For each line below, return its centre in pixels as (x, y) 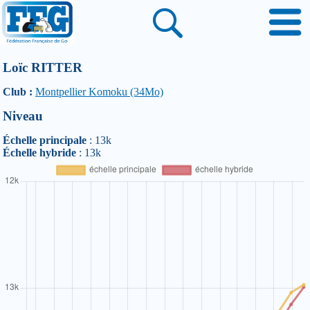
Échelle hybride (39, 153)
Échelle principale (45, 140)
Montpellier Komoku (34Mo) (99, 92)
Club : (18, 92)
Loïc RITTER (43, 67)
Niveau (23, 116)
